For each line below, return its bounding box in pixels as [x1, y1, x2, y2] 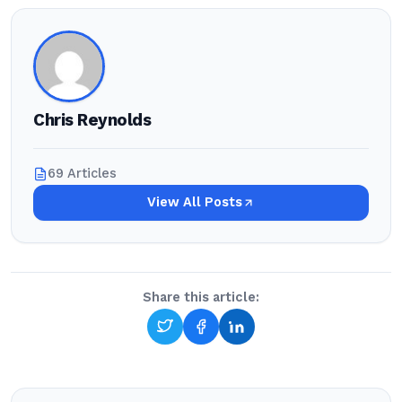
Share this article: [143, 290, 259, 305]
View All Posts [147, 195, 242, 210]
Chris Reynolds [33, 110, 152, 130]
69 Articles [48, 166, 117, 181]
